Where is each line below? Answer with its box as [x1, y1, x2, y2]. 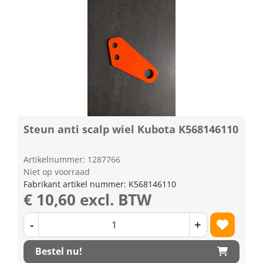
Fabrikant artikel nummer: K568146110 [23, 178, 176, 190]
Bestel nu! [35, 245, 82, 258]
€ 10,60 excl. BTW [23, 188, 151, 210]
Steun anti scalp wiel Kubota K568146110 [23, 122, 238, 136]
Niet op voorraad [23, 166, 90, 177]
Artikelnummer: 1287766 [23, 153, 120, 165]
